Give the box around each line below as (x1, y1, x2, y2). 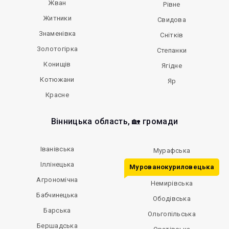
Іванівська (40, 145, 75, 153)
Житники (42, 14, 72, 22)
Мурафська (153, 147, 191, 154)
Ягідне (162, 62, 182, 70)
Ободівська (153, 195, 191, 202)
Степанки (156, 47, 187, 54)
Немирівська (150, 179, 193, 187)
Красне (45, 91, 69, 99)
